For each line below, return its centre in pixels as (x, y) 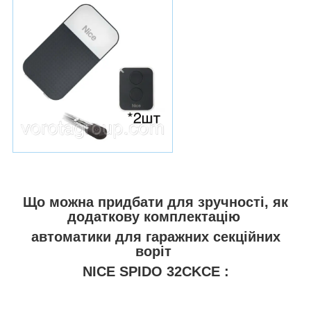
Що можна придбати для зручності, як (155, 202)
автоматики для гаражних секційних (155, 237)
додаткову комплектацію (155, 217)
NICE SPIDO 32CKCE (151, 272)
